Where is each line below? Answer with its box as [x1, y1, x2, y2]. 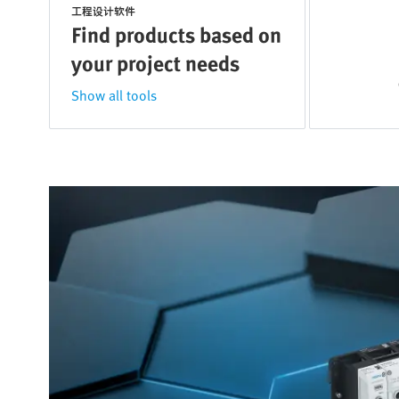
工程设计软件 [71, 3, 135, 19]
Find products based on [71, 19, 281, 50]
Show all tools [71, 85, 157, 106]
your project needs [71, 47, 240, 78]
